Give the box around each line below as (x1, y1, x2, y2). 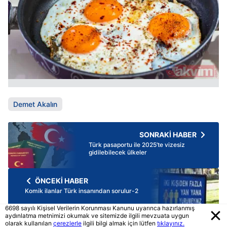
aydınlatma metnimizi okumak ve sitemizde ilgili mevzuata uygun (5, 212, 189, 219)
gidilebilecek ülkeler (89, 148, 147, 157)
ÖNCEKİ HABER (35, 176, 88, 185)
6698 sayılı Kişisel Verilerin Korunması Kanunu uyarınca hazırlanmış (5, 204, 195, 212)
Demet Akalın (13, 100, 57, 109)
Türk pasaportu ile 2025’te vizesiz (89, 141, 185, 149)
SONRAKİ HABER (139, 130, 197, 139)
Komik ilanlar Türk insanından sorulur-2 (25, 187, 138, 195)
